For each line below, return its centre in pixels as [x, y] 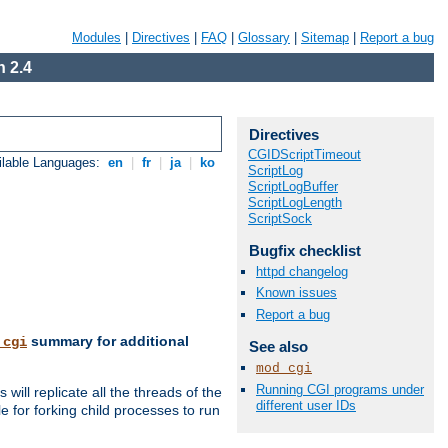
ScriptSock [280, 218]
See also [278, 346]
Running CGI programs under [340, 389]
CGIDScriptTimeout [304, 154]
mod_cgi [284, 368]
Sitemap [325, 37]
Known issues [296, 293]
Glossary [264, 37]
